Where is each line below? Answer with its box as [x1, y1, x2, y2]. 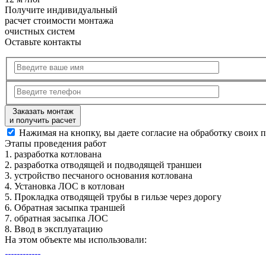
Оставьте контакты [5, 36, 81, 47]
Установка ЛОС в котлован [12, 181, 125, 191]
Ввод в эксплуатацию [12, 224, 103, 234]
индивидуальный [47, 4, 118, 15]
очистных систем [5, 26, 75, 36]
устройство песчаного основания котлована [12, 170, 192, 180]
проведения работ [31, 138, 106, 148]
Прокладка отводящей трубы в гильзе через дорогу [12, 192, 221, 202]
